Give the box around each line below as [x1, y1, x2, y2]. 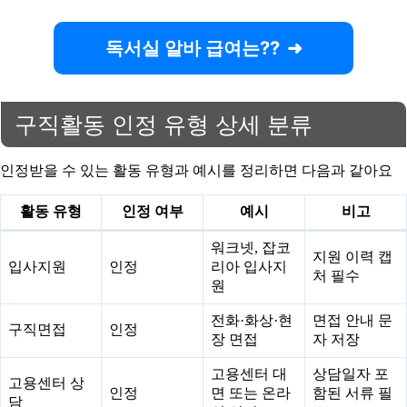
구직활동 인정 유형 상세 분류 [15, 111, 313, 137]
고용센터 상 [8, 374, 84, 391]
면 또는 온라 [211, 384, 291, 401]
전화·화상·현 [211, 312, 293, 328]
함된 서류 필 [313, 384, 392, 401]
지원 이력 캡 [313, 248, 392, 264]
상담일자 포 [313, 365, 389, 382]
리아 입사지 [211, 258, 287, 274]
